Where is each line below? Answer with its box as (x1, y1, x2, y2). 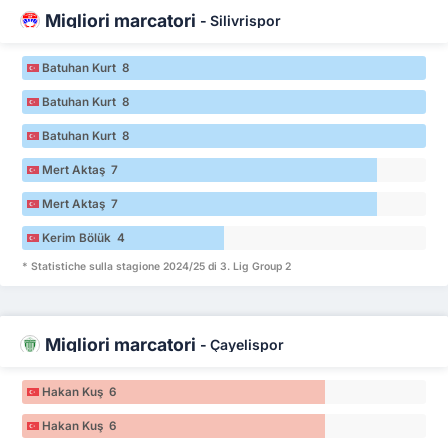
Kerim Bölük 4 (42, 230, 126, 245)
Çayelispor (210, 336, 284, 353)
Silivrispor (210, 11, 281, 29)
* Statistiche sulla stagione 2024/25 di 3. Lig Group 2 (22, 260, 292, 273)
